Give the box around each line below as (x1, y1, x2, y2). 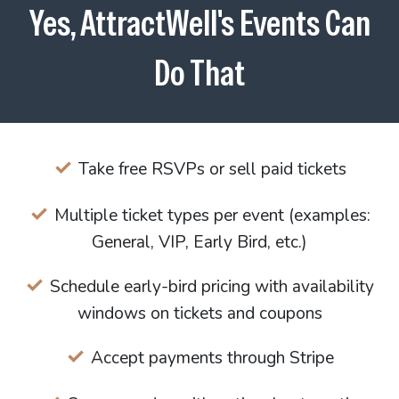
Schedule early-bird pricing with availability (50, 275, 374, 298)
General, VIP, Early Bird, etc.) (92, 231, 307, 254)
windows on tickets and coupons (77, 302, 322, 325)
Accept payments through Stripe (90, 346, 334, 370)
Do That (154, 50, 245, 96)
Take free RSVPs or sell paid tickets (77, 158, 346, 181)
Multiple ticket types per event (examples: (53, 204, 370, 227)
